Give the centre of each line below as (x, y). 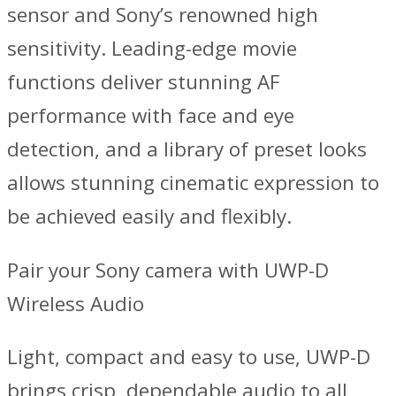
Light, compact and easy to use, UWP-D (189, 356)
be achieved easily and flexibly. (149, 217)
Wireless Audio (76, 303)
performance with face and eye (151, 116)
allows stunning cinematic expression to (193, 183)
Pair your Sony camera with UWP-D (168, 270)
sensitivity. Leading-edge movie (152, 49)
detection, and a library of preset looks (187, 149)
